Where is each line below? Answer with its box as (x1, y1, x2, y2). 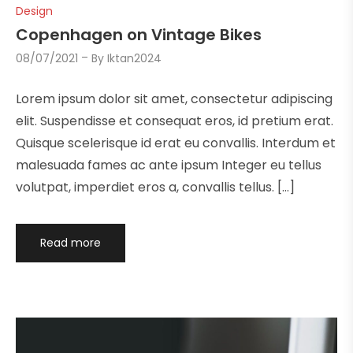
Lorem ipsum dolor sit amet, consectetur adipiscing (16, 90, 333, 109)
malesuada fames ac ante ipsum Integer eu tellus (16, 156, 321, 175)
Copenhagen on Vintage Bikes (16, 24, 262, 46)
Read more (39, 235, 101, 251)
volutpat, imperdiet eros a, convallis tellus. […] (16, 178, 295, 197)
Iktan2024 (107, 50, 162, 67)
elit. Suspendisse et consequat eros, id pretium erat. (16, 112, 333, 131)
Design (16, 2, 53, 19)
